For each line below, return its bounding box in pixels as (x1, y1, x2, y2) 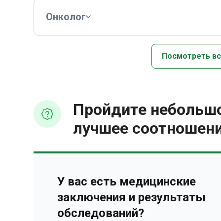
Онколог (46, 11, 86, 23)
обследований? (57, 206, 144, 220)
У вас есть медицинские (57, 175, 196, 188)
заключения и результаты (57, 190, 206, 204)
